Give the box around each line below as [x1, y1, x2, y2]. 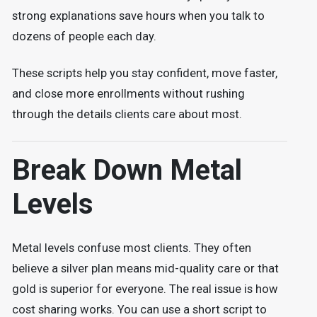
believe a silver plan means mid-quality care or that [11, 262, 279, 276]
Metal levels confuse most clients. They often [11, 241, 251, 255]
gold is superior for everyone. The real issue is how [11, 282, 278, 296]
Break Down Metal [11, 153, 242, 187]
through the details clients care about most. [11, 107, 242, 121]
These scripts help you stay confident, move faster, [11, 66, 277, 80]
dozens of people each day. [11, 29, 156, 43]
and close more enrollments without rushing [11, 86, 245, 100]
